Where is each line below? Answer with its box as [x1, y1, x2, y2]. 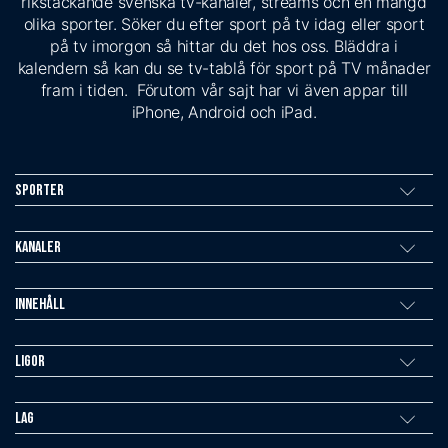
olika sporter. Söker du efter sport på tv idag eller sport [23, 13, 425, 34]
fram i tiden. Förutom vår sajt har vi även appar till [40, 79, 408, 100]
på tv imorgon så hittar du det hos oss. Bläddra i [49, 35, 399, 56]
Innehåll [15, 294, 65, 314]
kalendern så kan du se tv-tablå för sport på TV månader [17, 57, 431, 78]
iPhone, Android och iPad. [131, 101, 317, 122]
